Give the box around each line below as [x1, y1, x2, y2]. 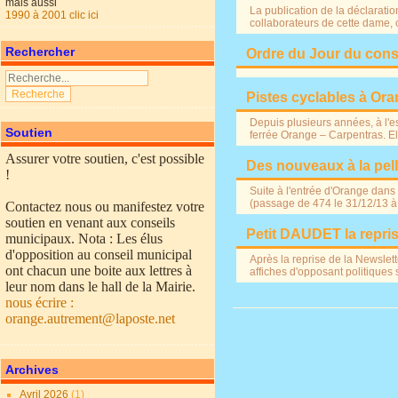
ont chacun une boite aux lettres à [5, 263, 193, 278]
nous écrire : [5, 295, 75, 310]
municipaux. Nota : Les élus [5, 231, 163, 246]
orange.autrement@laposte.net [5, 311, 176, 326]
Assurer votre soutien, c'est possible [5, 151, 205, 166]
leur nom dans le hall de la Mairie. [5, 279, 196, 294]
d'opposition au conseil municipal [5, 247, 193, 262]
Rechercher [5, 44, 76, 59]
